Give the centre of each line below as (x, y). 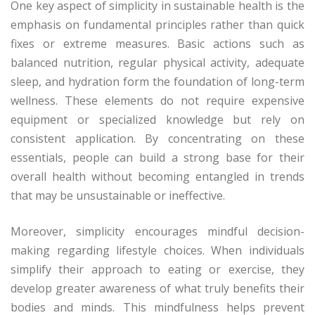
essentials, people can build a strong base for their (157, 158)
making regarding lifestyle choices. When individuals (157, 251)
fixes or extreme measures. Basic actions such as (157, 44)
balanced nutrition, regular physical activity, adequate (157, 63)
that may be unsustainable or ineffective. (118, 196)
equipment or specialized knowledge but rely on (157, 120)
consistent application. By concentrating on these (157, 139)
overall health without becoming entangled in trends (157, 177)
